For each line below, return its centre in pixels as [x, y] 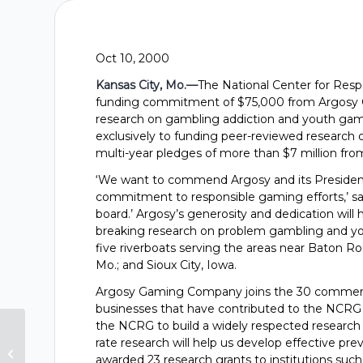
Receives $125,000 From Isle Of [110, 352]
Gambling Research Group [98, 335]
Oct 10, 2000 [132, 58]
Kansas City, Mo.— [147, 85]
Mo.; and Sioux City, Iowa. [166, 265]
